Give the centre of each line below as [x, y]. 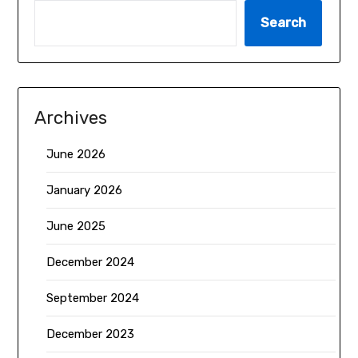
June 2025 [76, 226]
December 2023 [91, 334]
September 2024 [93, 298]
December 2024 [91, 262]
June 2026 [76, 154]
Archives [71, 117]
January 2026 [85, 190]
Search [284, 22]
